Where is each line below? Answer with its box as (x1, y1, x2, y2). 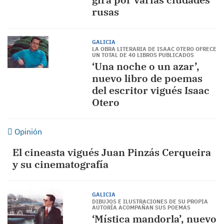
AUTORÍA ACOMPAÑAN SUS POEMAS (91, 204, 190, 211)
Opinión (12, 126, 42, 136)
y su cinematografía (12, 157, 108, 171)
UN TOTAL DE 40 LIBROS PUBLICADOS (91, 51, 194, 58)
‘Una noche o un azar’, (91, 59, 199, 73)
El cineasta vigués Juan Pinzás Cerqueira (12, 145, 211, 159)
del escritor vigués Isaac (91, 83, 209, 97)
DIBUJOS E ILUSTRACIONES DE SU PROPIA (91, 198, 208, 205)
